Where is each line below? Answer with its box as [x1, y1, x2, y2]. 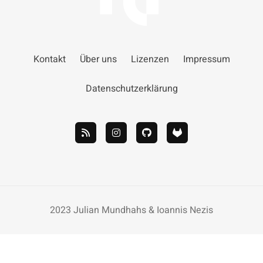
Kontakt [33, 52, 66, 67]
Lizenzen [130, 52, 169, 67]
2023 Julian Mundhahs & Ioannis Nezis [50, 203, 213, 218]
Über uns [79, 52, 117, 67]
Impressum [183, 52, 230, 67]
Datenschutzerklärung [85, 82, 178, 96]
